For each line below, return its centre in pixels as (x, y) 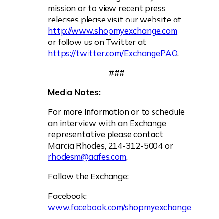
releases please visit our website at (115, 19)
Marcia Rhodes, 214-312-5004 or (110, 146)
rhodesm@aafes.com (87, 157)
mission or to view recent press (107, 8)
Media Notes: (74, 92)
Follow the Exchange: (88, 176)
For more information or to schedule (116, 112)
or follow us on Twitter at (97, 42)
